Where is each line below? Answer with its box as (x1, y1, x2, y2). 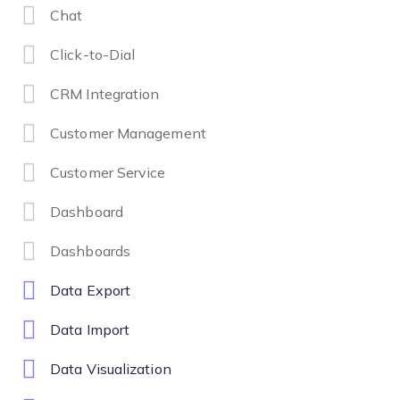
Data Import (50, 322, 130, 338)
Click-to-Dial (50, 47, 136, 63)
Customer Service (50, 165, 166, 181)
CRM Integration (50, 87, 160, 103)
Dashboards (50, 244, 130, 260)
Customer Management (50, 126, 206, 142)
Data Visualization (50, 362, 171, 378)
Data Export (50, 283, 131, 299)
